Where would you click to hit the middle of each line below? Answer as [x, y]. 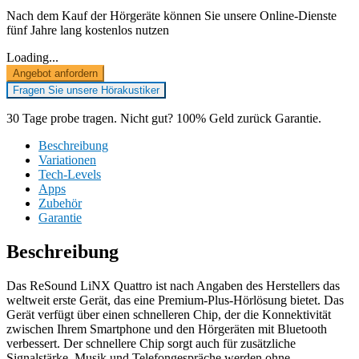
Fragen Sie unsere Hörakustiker [86, 91]
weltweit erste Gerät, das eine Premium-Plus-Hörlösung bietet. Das [175, 301]
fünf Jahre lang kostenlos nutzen [88, 30]
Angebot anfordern [55, 74]
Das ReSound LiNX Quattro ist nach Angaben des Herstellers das [173, 286]
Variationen [67, 160]
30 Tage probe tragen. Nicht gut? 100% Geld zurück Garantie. [164, 119]
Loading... [32, 58]
